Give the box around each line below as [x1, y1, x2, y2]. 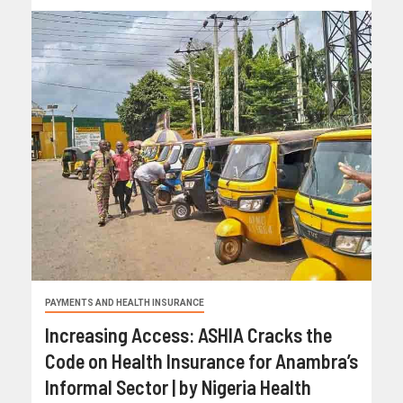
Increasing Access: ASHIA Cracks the [45, 323, 332, 347]
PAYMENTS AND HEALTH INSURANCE [45, 298, 204, 309]
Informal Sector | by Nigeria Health [45, 375, 311, 399]
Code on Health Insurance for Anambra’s [45, 349, 358, 373]
